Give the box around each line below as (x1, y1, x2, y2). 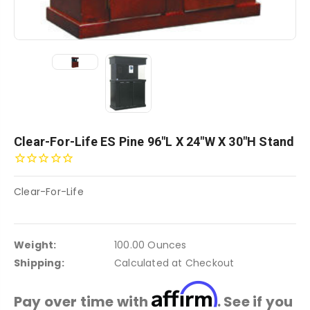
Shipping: (14, 255, 64, 270)
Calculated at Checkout (113, 255, 235, 270)
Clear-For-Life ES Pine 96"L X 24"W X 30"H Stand (14, 134, 295, 149)
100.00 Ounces (113, 237, 187, 252)
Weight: (14, 237, 57, 252)
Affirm (151, 280, 217, 309)
